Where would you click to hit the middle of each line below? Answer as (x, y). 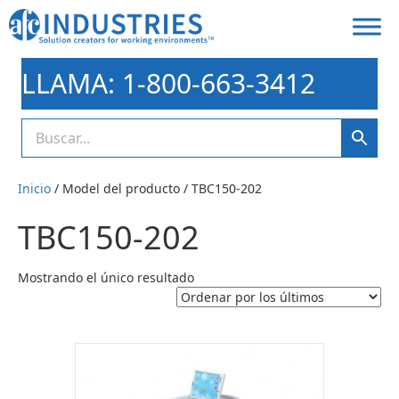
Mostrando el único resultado (106, 277)
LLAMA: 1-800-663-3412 (168, 83)
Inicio (34, 188)
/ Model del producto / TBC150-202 (156, 188)
